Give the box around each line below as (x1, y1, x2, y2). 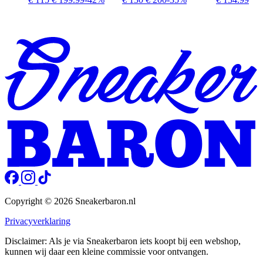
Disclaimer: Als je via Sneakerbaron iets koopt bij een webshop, (5, 235, 241, 246)
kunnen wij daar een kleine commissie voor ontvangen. (5, 246, 208, 257)
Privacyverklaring (5, 215, 70, 226)
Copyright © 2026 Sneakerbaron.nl (5, 195, 136, 206)
